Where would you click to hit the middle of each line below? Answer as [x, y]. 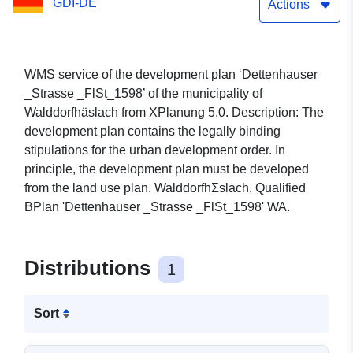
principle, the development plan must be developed [167, 169]
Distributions [90, 268]
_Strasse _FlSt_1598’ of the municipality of [143, 94]
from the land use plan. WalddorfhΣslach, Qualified [165, 188]
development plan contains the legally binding [152, 132]
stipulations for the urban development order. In [155, 150]
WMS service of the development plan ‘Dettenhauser [171, 75]
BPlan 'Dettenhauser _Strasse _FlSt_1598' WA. [157, 207]
